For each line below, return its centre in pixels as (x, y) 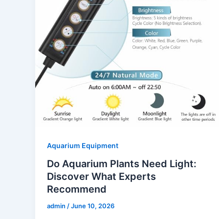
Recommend (77, 189)
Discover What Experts (101, 177)
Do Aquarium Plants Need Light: (122, 164)
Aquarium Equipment (83, 145)
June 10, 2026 (93, 206)
